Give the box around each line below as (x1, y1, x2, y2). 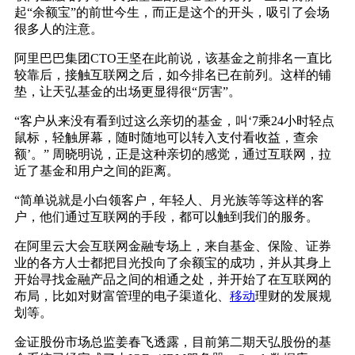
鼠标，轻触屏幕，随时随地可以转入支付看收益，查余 (14, 130, 319, 144)
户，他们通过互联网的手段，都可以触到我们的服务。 (14, 209, 319, 223)
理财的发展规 (255, 288, 331, 303)
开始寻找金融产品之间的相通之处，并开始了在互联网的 (14, 272, 331, 286)
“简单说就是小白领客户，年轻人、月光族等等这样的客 (14, 193, 324, 207)
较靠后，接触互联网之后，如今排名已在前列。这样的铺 (14, 67, 331, 82)
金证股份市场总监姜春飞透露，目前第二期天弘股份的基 (14, 334, 331, 349)
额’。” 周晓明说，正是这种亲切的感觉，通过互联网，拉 (14, 147, 331, 161)
